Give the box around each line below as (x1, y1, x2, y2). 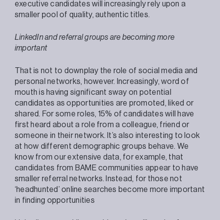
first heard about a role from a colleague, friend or (15, 120, 190, 129)
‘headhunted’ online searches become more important (15, 185, 205, 193)
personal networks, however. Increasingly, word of (15, 77, 189, 85)
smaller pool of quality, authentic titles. (15, 10, 150, 19)
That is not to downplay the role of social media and (15, 66, 198, 75)
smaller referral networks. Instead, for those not (15, 174, 182, 183)
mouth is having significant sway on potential (15, 88, 171, 96)
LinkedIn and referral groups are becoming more (15, 33, 175, 41)
